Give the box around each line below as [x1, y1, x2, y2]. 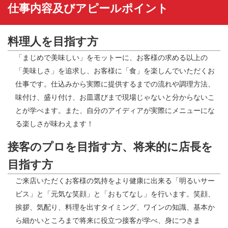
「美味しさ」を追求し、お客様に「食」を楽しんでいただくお [15, 67, 215, 75]
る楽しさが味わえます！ [15, 120, 94, 128]
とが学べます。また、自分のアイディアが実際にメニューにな [15, 106, 215, 115]
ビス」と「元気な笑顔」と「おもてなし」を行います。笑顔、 [15, 190, 215, 198]
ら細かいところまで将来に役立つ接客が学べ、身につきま [15, 216, 201, 224]
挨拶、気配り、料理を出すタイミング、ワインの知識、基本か [15, 203, 215, 211]
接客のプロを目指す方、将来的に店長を [8, 140, 213, 153]
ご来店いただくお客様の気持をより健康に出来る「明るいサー [15, 177, 215, 185]
